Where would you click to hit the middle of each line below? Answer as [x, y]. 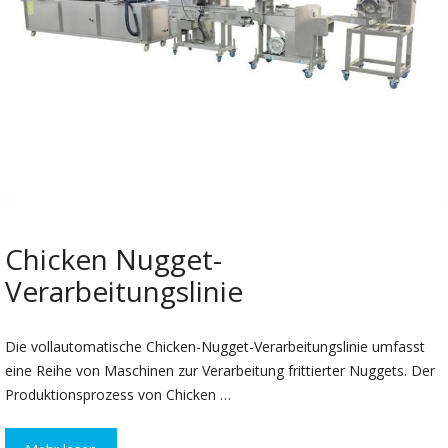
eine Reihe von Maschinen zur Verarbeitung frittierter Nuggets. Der [220, 371]
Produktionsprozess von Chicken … [118, 395]
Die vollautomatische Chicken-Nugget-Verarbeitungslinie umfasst [215, 347]
